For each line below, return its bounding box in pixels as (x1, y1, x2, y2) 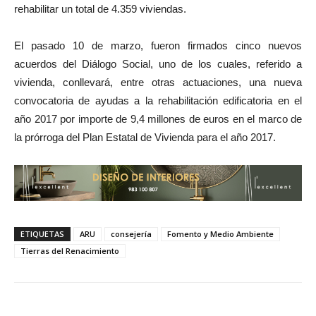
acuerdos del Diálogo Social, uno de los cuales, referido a (14, 58, 302, 71)
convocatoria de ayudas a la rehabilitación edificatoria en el (14, 95, 302, 107)
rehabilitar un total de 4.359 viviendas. (14, 3, 186, 16)
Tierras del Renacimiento (20, 245, 119, 256)
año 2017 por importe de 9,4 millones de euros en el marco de (14, 113, 302, 126)
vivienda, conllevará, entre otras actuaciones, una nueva (14, 76, 302, 89)
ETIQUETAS (20, 228, 64, 239)
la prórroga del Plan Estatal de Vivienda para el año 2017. (14, 131, 276, 144)
